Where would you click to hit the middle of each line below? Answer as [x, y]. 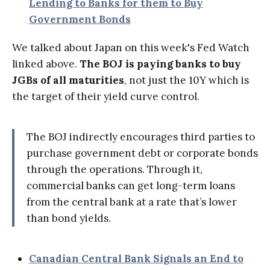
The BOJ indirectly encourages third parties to [141, 137]
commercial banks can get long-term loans [131, 186]
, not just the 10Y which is [187, 80]
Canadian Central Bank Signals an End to [136, 259]
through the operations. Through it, [115, 170]
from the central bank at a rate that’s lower [132, 202]
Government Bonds [80, 20]
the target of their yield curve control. [106, 97]
